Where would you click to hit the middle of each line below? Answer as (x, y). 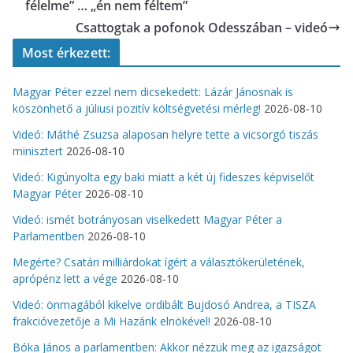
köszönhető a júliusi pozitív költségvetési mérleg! (137, 108)
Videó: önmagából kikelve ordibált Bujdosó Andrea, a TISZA (164, 304)
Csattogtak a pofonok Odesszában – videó (202, 27)
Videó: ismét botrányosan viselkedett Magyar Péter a (147, 219)
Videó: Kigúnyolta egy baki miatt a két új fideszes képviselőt (163, 176)
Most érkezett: (67, 52)
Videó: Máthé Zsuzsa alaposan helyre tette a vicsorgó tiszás (165, 134)
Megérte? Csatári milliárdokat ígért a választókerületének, (159, 262)
